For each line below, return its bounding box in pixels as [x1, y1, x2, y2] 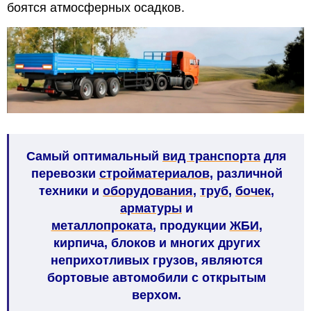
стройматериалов [99, 166, 210, 180]
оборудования [103, 183, 193, 198]
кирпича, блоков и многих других [53, 235, 260, 250]
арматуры [120, 201, 182, 215]
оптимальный [73, 149, 162, 163]
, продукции [152, 218, 230, 233]
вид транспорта [162, 149, 260, 163]
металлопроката [51, 218, 153, 233]
